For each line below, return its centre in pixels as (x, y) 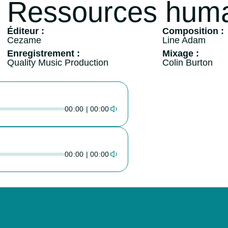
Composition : (193, 31)
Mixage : (181, 53)
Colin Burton (188, 62)
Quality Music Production (58, 62)
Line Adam (184, 40)
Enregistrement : (43, 53)
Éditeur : (25, 31)
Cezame (24, 40)
